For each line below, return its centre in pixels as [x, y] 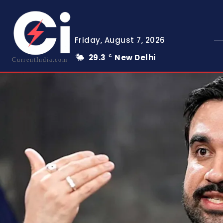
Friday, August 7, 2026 [120, 40]
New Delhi [135, 58]
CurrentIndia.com [40, 60]
